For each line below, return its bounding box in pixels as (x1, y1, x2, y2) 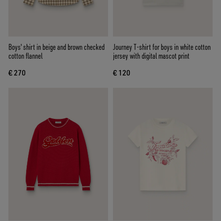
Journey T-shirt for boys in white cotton (113, 41, 211, 52)
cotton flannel (8, 50, 42, 61)
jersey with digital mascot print (113, 50, 189, 61)
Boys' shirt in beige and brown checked (8, 41, 105, 52)
